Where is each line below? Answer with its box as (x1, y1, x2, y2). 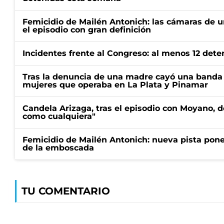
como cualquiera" (22, 111, 95, 121)
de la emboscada (22, 143, 94, 152)
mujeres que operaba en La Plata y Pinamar (22, 80, 208, 89)
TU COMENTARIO (21, 185, 110, 197)
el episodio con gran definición (22, 25, 151, 34)
